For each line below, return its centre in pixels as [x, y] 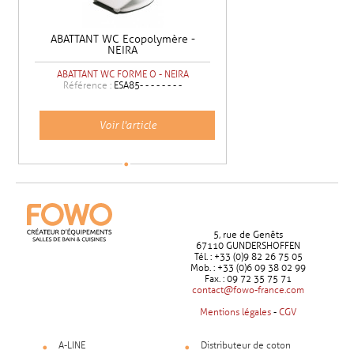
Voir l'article [127, 126]
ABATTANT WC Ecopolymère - [122, 40]
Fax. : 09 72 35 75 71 [248, 279]
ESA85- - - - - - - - [148, 86]
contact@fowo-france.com [248, 290]
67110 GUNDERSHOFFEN [248, 246]
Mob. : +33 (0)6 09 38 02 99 [248, 268]
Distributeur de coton [246, 346]
